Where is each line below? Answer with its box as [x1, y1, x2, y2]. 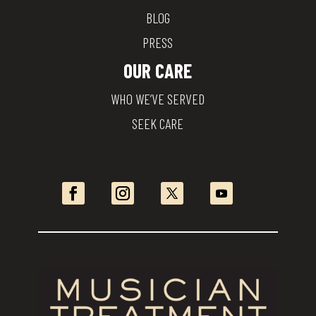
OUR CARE [123, 59, 193, 83]
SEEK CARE [132, 115, 184, 133]
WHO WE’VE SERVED [111, 90, 205, 108]
